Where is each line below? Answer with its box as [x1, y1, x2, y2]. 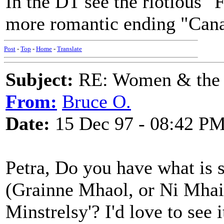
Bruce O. [62, 91, 131, 112]
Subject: [5, 69, 73, 90]
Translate [57, 45, 82, 52]
